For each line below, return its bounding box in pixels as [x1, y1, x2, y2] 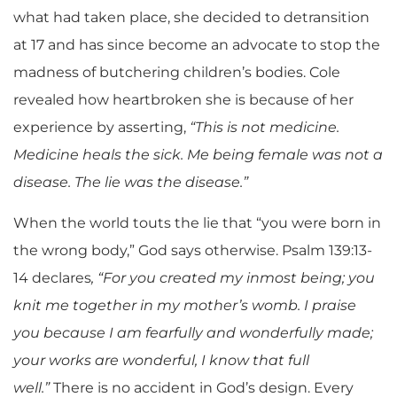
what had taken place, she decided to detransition [13, 9, 370, 27]
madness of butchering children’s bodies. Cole [13, 64, 340, 82]
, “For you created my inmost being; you [91, 269, 375, 286]
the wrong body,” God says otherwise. [13, 241, 282, 259]
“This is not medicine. [190, 119, 339, 136]
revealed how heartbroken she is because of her [13, 91, 354, 109]
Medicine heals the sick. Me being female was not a [13, 146, 383, 164]
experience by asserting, [13, 119, 190, 136]
